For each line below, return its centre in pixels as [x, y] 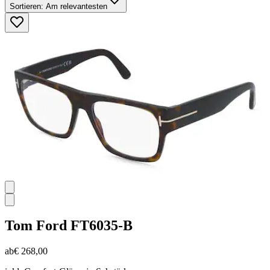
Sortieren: [27, 6]
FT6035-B [102, 226]
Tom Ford [36, 226]
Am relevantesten [75, 6]
